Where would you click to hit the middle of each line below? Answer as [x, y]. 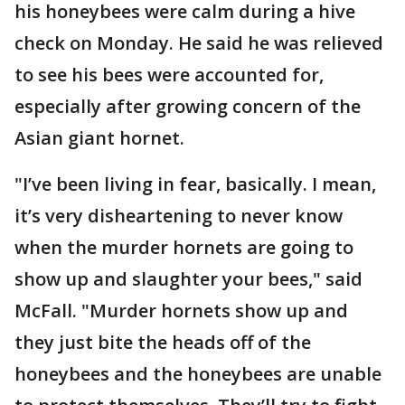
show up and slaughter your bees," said [188, 279]
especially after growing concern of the [188, 106]
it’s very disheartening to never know [179, 216]
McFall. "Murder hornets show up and [181, 311]
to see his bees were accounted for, [169, 75]
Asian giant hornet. [99, 138]
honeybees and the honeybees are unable [198, 374]
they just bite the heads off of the [163, 342]
